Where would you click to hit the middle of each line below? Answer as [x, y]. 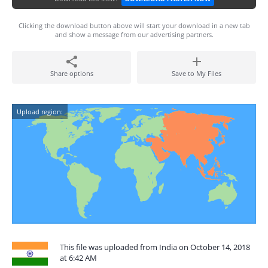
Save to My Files [197, 73]
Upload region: [40, 112]
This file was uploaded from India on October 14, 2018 [155, 247]
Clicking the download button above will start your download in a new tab [134, 25]
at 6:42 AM [78, 258]
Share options [71, 73]
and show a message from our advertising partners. [134, 34]
